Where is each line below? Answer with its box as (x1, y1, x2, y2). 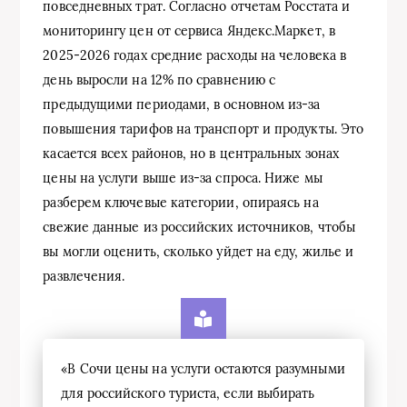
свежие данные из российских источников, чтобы (43, 218, 356, 235)
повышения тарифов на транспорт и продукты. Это (43, 120, 364, 137)
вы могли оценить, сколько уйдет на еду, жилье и (43, 243, 354, 260)
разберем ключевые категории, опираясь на (43, 194, 319, 211)
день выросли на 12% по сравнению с (43, 71, 276, 88)
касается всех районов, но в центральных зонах (43, 144, 340, 162)
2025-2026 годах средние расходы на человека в (43, 46, 347, 64)
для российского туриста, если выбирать (61, 384, 315, 402)
